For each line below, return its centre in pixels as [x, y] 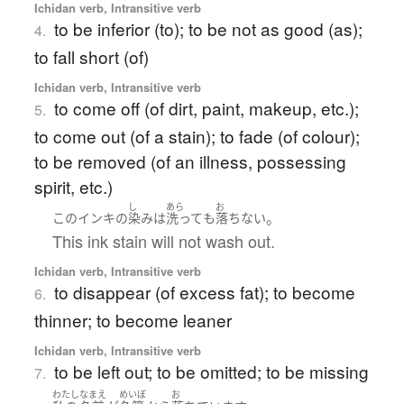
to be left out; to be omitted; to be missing [211, 372]
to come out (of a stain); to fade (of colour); [197, 135]
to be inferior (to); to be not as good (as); [208, 28]
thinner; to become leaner [133, 320]
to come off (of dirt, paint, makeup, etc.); [206, 107]
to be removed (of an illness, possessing [190, 161]
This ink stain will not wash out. [163, 241]
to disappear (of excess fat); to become [204, 292]
